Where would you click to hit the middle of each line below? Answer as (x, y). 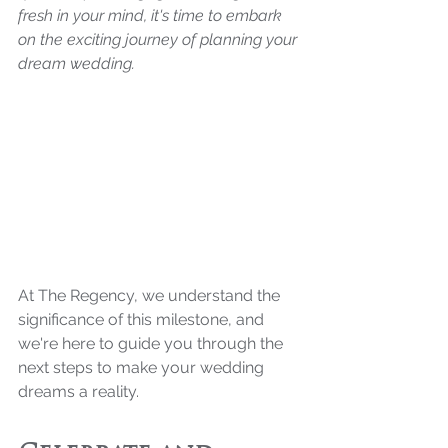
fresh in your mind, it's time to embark (152, 15)
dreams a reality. (78, 391)
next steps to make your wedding (143, 367)
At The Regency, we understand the (151, 295)
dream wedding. (78, 63)
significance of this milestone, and (143, 319)
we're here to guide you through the (152, 343)
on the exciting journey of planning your (159, 39)
